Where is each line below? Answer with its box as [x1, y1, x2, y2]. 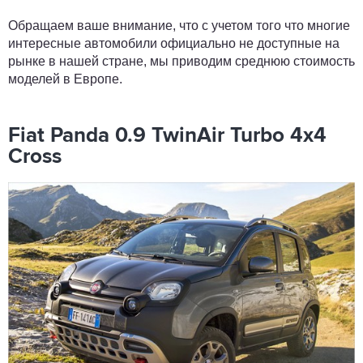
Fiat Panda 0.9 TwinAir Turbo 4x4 [8, 126, 327, 147]
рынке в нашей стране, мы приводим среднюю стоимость [8, 54, 355, 68]
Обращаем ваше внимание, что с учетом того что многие [8, 19, 350, 32]
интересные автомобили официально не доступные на [8, 36, 340, 50]
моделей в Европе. [8, 72, 122, 86]
